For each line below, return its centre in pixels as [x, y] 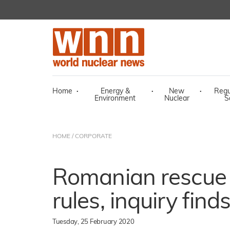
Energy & [115, 92]
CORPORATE [93, 137]
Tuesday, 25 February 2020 [93, 222]
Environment [115, 99]
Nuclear [177, 99]
